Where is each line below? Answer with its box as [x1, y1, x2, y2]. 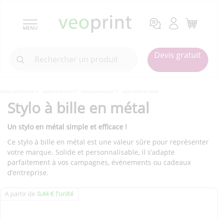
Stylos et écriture [43, 89, 73, 94]
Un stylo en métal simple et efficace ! [7, 122, 127, 132]
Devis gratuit [154, 50, 201, 60]
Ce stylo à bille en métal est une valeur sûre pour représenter [7, 137, 209, 147]
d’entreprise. [7, 168, 49, 178]
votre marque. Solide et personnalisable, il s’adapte [7, 147, 175, 157]
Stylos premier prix [81, 89, 114, 94]
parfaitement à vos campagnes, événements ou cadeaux [7, 158, 191, 167]
